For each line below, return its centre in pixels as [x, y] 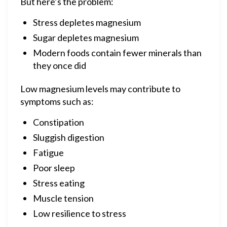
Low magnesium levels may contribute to [100, 89]
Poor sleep [54, 168]
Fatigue [48, 153]
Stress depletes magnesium [87, 22]
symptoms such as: [57, 101]
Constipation [59, 122]
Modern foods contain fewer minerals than [117, 53]
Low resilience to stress [80, 213]
